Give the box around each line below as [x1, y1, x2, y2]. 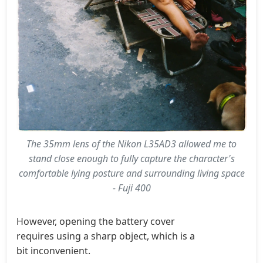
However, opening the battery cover [16, 214, 175, 228]
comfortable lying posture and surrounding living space [18, 166, 245, 180]
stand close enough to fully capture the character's [28, 151, 235, 165]
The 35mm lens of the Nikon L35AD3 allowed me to [26, 137, 237, 150]
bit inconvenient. [16, 244, 90, 257]
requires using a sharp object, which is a [16, 229, 195, 242]
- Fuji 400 [112, 181, 151, 194]
